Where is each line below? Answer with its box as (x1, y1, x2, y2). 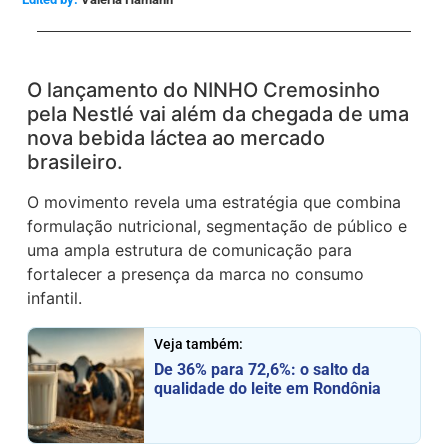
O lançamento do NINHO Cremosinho (27, 78, 381, 103)
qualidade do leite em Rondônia (153, 378, 381, 398)
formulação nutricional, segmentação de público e (27, 216, 408, 237)
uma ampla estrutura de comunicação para (27, 240, 353, 261)
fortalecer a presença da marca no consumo (27, 264, 365, 285)
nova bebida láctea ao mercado (27, 126, 326, 151)
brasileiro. (27, 150, 124, 175)
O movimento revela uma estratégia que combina (27, 192, 402, 213)
